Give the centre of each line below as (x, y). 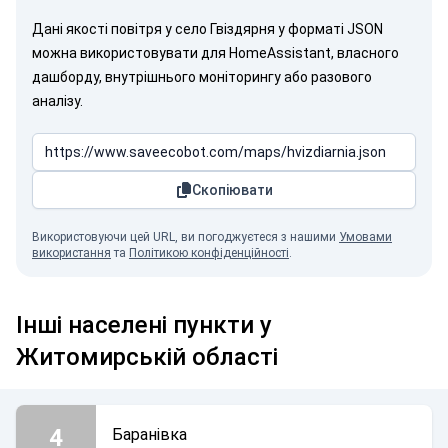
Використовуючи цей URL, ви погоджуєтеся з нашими (185, 237)
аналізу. (57, 101)
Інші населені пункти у (144, 325)
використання (71, 253)
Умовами (365, 237)
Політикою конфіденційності (209, 253)
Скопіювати (232, 190)
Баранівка (149, 434)
